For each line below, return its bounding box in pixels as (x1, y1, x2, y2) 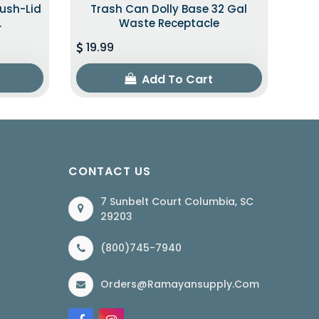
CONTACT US (68, 162, 151, 179)
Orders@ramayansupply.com (100, 276, 259, 291)
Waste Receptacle (118, 15, 219, 31)
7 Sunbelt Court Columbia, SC (100, 194, 253, 209)
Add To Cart (139, 70, 214, 88)
